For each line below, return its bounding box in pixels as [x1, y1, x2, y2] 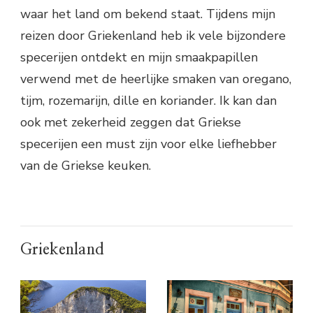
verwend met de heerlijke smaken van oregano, [20, 71, 291, 88]
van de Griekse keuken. [20, 157, 151, 175]
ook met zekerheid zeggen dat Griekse [20, 114, 241, 131]
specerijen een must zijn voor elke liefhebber [20, 136, 277, 153]
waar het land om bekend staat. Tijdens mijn [20, 6, 275, 23]
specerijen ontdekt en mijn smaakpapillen [20, 49, 258, 66]
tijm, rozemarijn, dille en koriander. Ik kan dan [20, 92, 277, 110]
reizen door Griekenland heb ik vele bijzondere [20, 27, 286, 45]
